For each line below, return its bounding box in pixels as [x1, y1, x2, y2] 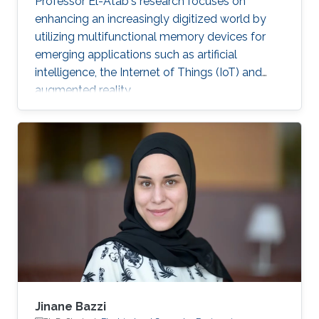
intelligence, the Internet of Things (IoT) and [35, 66, 262, 80]
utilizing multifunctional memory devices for [35, 30, 266, 44]
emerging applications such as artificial [35, 48, 237, 62]
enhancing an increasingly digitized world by [35, 12, 266, 26]
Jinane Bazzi [35, 300, 106, 314]
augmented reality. [35, 83, 132, 98]
